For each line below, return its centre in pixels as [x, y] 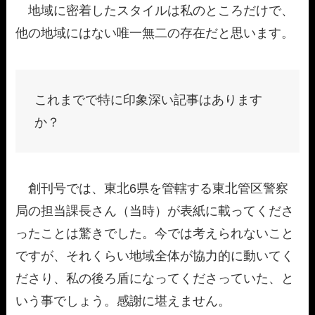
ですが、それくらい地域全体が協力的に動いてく [155, 256]
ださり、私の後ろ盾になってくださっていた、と [155, 279]
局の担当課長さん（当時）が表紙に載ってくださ [155, 211]
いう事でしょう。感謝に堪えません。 [123, 301]
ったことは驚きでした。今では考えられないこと [155, 234]
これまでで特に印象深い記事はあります [149, 99]
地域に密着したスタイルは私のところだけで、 [155, 11]
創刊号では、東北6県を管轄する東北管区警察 [152, 189]
